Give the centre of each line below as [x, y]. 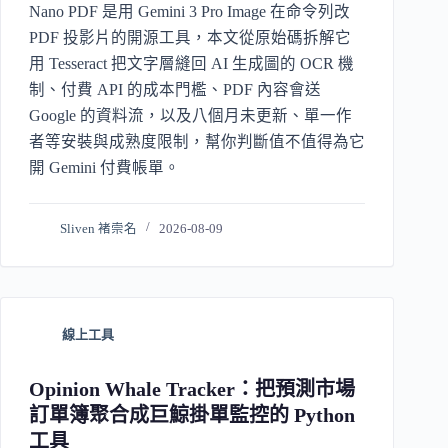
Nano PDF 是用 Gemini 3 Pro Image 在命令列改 [189, 11]
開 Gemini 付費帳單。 [104, 167]
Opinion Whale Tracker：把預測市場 [192, 388]
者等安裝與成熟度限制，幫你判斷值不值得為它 [197, 141]
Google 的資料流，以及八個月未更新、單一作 [190, 115]
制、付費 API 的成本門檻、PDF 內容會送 [175, 89]
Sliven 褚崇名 [99, 228]
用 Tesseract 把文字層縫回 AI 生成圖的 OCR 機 [191, 63]
